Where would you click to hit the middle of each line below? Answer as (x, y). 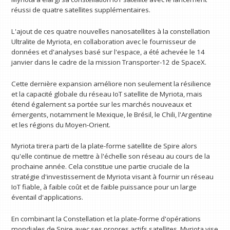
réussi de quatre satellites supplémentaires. (81, 10)
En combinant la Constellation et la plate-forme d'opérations (106, 218)
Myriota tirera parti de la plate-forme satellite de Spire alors (104, 146)
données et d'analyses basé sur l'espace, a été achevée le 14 (108, 52)
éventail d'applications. (47, 197)
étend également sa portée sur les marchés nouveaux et (102, 104)
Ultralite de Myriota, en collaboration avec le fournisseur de (104, 41)
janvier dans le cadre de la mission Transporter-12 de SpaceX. (109, 62)
